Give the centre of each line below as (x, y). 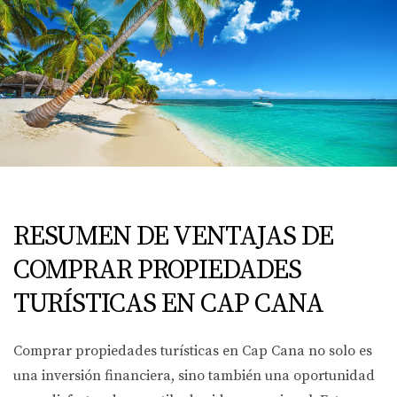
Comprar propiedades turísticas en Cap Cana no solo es (193, 351)
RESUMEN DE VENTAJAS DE (173, 237)
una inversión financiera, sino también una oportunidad (194, 376)
